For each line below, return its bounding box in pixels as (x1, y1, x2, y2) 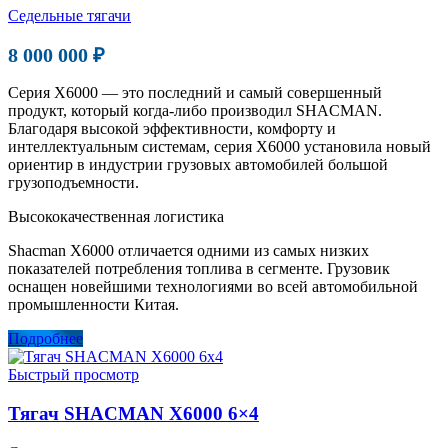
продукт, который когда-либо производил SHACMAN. (8, 102, 382, 120)
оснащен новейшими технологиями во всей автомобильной (8, 278, 418, 296)
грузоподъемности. (8, 174, 139, 192)
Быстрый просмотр (8, 366, 139, 384)
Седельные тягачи (8, 7, 131, 25)
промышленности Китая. (8, 296, 179, 314)
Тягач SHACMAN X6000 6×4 (8, 402, 259, 424)
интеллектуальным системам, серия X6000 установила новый (8, 138, 431, 156)
